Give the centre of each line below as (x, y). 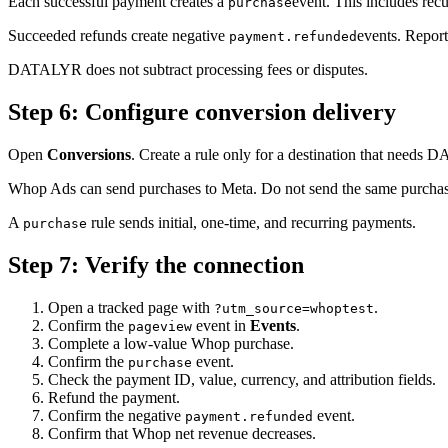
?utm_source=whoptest (294, 308)
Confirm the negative (116, 415)
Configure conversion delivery (240, 111)
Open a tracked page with (131, 307)
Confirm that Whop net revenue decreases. (182, 433)
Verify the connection (194, 264)
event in (221, 325)
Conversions (89, 154)
